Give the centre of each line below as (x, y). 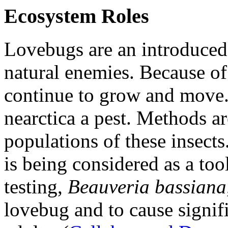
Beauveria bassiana (147, 187)
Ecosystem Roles (77, 16)
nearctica (40, 118)
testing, (36, 187)
